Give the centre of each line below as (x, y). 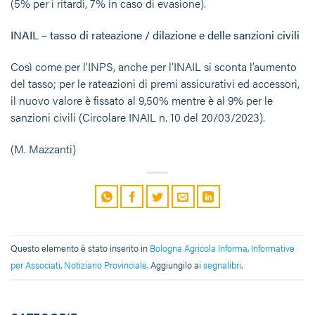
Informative (273, 248)
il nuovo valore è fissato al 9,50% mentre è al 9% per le (142, 100)
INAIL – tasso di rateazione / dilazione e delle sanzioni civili (155, 34)
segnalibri (222, 265)
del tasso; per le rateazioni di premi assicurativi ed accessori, (155, 83)
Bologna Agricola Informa (199, 248)
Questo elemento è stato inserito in (80, 248)
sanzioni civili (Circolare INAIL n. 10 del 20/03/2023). (138, 117)
